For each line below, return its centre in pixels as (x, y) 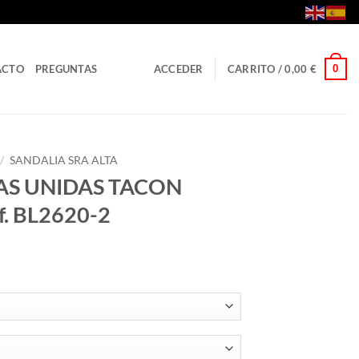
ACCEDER (178, 69)
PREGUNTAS (66, 69)
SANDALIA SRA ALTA (64, 160)
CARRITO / (256, 69)
